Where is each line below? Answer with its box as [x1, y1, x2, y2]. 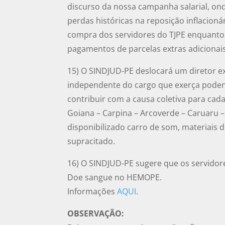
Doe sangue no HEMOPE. [67, 172, 162, 183]
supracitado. [67, 136, 116, 147]
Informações [67, 186, 118, 197]
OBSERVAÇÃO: [67, 208, 125, 219]
